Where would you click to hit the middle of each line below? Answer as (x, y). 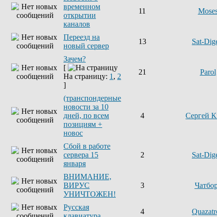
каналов (77, 24)
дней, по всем (86, 116)
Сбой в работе (87, 146)
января (75, 163)
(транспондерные (92, 98)
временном (82, 7)
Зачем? (75, 59)
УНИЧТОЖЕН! (90, 194)
